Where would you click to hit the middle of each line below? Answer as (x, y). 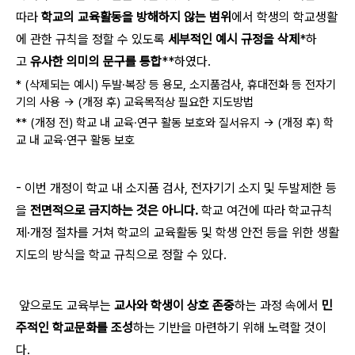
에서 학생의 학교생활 (284, 17)
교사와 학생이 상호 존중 (174, 305)
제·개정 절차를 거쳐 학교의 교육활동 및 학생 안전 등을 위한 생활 (177, 232)
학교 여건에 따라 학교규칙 (267, 210)
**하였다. (186, 61)
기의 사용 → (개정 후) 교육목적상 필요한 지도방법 (135, 102)
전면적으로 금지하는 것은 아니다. (114, 210)
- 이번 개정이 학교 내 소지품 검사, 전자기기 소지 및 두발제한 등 (176, 188)
